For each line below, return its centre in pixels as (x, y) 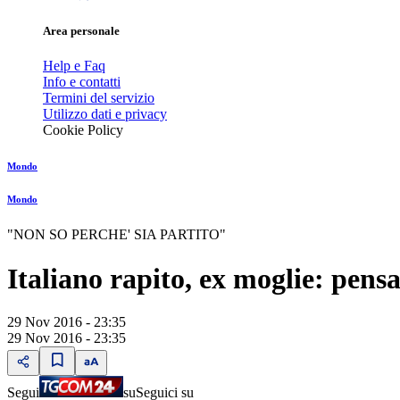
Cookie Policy (83, 130)
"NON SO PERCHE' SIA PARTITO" (117, 235)
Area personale (81, 31)
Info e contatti (82, 82)
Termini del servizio (99, 98)
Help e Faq (74, 66)
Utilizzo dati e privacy (105, 114)
